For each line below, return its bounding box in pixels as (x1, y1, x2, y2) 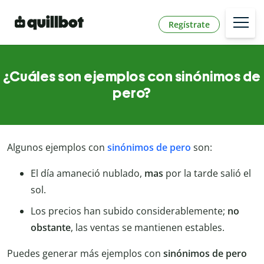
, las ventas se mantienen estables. (71, 221, 225, 235)
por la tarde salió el (163, 167, 251, 180)
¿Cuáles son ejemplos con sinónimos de (3, 68, 261, 85)
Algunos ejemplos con (7, 141, 107, 154)
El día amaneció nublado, (31, 167, 144, 180)
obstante (31, 221, 71, 235)
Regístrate (169, 18, 210, 30)
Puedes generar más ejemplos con (7, 247, 163, 260)
